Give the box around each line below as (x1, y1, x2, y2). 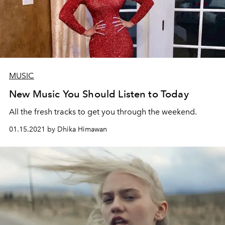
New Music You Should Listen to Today (9, 88, 189, 100)
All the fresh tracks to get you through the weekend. (9, 107, 197, 117)
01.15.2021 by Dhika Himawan (9, 125, 107, 134)
